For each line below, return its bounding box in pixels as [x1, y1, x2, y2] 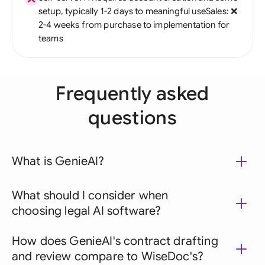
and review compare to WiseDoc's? [12, 249, 204, 264]
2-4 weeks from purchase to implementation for [38, 20, 230, 30]
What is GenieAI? [12, 154, 105, 169]
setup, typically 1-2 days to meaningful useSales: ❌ [38, 6, 238, 17]
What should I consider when [12, 188, 169, 203]
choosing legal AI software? [12, 203, 161, 218]
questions [88, 106, 177, 130]
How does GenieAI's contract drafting [12, 234, 218, 248]
